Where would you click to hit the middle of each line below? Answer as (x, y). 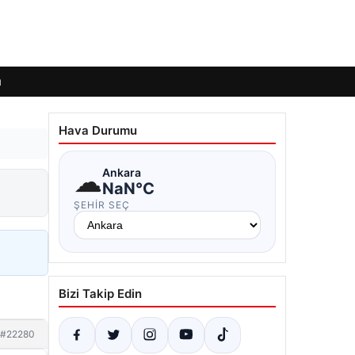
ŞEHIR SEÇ (102, 205)
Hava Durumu (98, 130)
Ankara (122, 172)
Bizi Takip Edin (100, 294)
